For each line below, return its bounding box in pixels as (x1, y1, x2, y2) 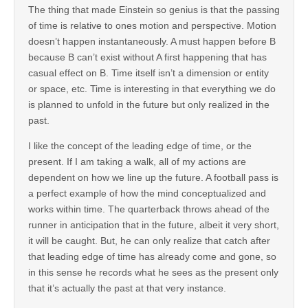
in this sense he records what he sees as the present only (28, 266, 278, 278)
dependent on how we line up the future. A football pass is (28, 171, 278, 183)
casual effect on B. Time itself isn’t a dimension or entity (28, 67, 269, 78)
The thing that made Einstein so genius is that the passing (28, 3, 280, 15)
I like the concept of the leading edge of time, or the (28, 140, 252, 151)
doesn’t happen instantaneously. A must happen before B (28, 35, 276, 47)
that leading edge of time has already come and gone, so (28, 250, 276, 262)
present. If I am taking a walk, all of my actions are (28, 155, 246, 167)
